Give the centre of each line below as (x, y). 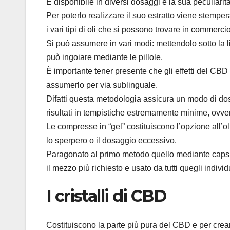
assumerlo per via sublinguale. (102, 85)
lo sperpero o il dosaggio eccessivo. (111, 141)
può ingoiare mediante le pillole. (104, 57)
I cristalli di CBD (106, 196)
